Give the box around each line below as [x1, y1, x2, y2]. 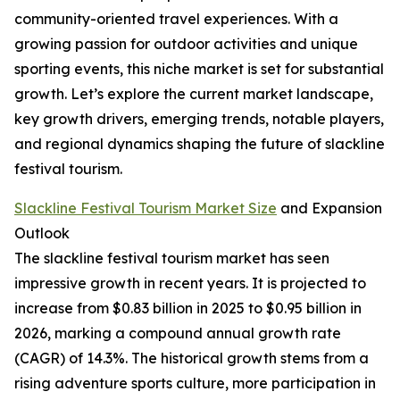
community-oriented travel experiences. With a [14, 10, 338, 29]
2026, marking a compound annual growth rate [14, 324, 341, 343]
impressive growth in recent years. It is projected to [14, 274, 366, 293]
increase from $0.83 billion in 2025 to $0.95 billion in [14, 299, 362, 318]
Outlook [14, 224, 70, 243]
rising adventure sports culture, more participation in [14, 374, 376, 393]
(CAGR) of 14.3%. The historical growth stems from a [14, 349, 369, 368]
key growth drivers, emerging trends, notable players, [14, 110, 384, 129]
